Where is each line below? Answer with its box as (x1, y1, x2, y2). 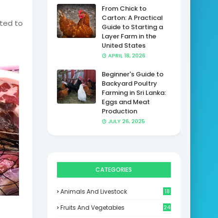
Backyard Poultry (101, 79, 157, 88)
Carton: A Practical (101, 13, 163, 22)
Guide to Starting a (101, 22, 163, 32)
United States (101, 41, 145, 50)
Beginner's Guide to (101, 70, 163, 79)
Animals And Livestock (60, 187, 127, 196)
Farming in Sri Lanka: (101, 88, 166, 97)
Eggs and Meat (101, 97, 150, 107)
